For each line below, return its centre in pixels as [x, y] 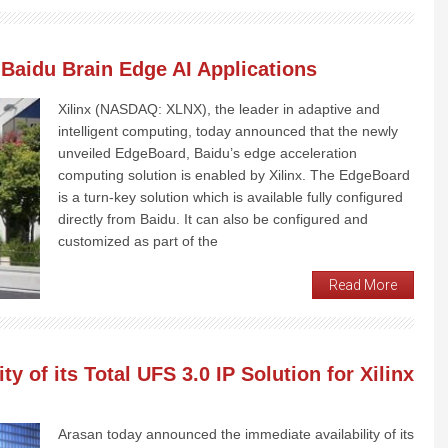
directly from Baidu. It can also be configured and [213, 218]
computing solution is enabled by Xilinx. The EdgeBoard [234, 174]
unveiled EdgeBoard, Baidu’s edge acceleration [207, 152]
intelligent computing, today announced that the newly [228, 130]
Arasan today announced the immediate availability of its [236, 433]
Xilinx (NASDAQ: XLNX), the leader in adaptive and [219, 108]
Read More [363, 284]
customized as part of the [138, 240]
